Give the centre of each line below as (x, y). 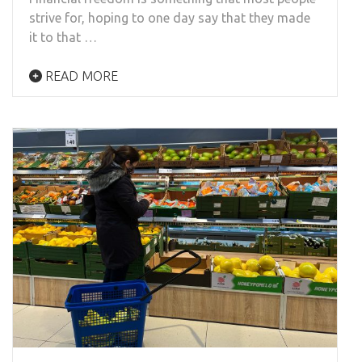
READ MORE (80, 76)
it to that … (63, 37)
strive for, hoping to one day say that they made (170, 17)
